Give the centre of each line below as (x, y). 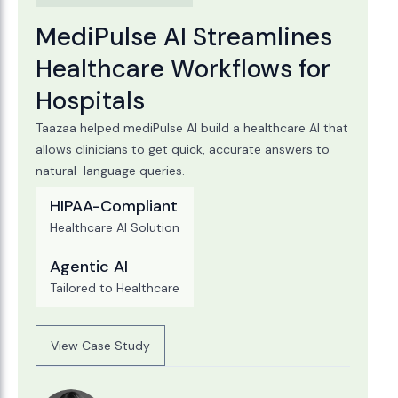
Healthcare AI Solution (115, 227)
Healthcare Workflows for (183, 69)
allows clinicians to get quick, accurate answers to (183, 149)
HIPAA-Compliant (114, 206)
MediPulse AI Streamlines (184, 37)
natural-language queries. (110, 171)
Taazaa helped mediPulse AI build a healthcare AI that (192, 128)
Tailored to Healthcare (115, 288)
